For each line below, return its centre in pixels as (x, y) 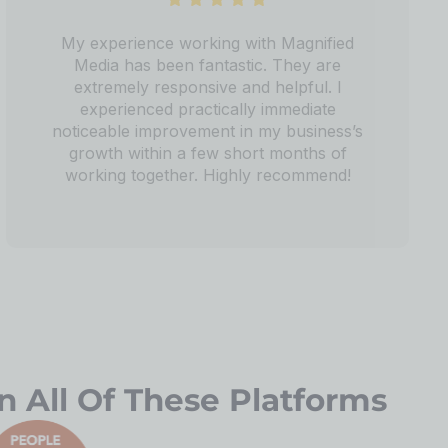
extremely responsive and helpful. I (207, 86)
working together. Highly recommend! (207, 174)
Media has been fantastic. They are (208, 64)
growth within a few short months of (207, 152)
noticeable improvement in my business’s (208, 130)
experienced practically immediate (207, 108)
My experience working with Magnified (208, 42)
